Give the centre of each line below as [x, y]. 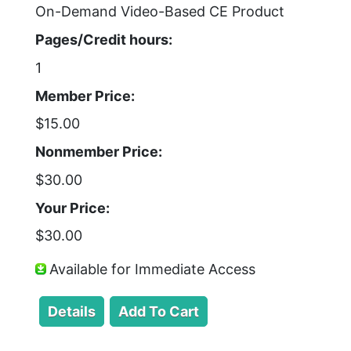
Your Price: [72, 208]
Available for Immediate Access [152, 269]
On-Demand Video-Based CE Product [160, 12]
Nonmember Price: [99, 152]
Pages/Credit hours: [104, 40]
